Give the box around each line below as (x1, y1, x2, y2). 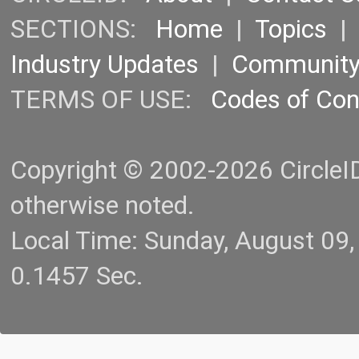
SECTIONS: (10, 14, 155, 45)
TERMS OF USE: (10, 85, 211, 115)
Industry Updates (10, 50, 199, 80)
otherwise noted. (10, 191, 195, 221)
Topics (255, 14, 327, 45)
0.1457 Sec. (10, 261, 143, 292)
